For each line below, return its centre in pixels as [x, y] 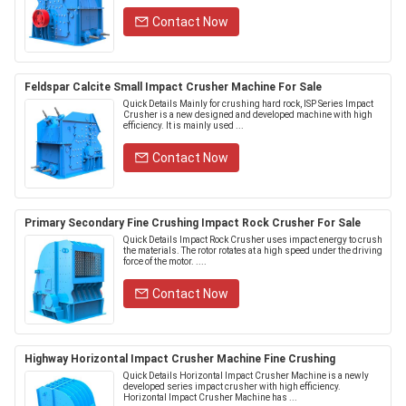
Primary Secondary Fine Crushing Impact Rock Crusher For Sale [193, 223]
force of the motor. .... [165, 261]
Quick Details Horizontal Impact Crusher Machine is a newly [246, 376]
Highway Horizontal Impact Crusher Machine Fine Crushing [180, 359]
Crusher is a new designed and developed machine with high [248, 115]
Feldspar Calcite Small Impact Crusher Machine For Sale [173, 87]
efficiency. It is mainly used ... [184, 126]
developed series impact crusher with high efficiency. [232, 387]
